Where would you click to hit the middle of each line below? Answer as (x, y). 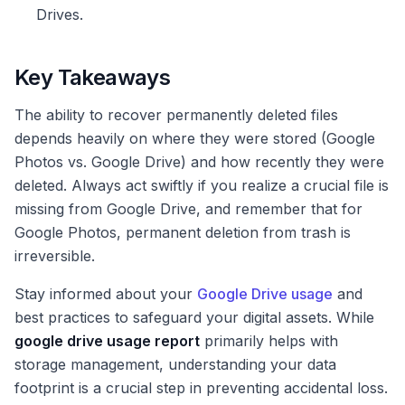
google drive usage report (107, 341)
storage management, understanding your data (175, 365)
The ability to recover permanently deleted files (176, 115)
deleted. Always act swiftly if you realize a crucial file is (202, 186)
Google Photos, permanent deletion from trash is (183, 233)
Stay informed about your (106, 294)
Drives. (60, 15)
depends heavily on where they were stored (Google (195, 139)
